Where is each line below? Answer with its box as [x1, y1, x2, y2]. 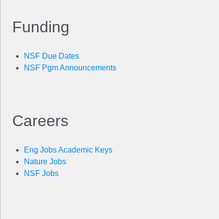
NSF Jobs [24, 169, 59, 177]
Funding [12, 18, 69, 36]
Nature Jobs [24, 157, 66, 166]
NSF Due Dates [24, 51, 79, 60]
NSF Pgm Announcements [24, 63, 116, 72]
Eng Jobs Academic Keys [24, 145, 112, 154]
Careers [12, 111, 68, 130]
